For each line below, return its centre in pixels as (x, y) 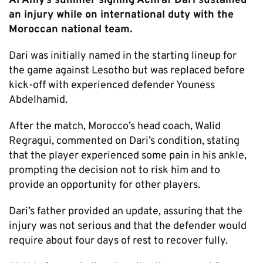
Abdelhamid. (38, 100)
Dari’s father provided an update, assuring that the (126, 211)
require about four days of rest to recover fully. (118, 241)
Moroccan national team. (70, 29)
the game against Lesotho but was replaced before (127, 70)
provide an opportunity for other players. (104, 185)
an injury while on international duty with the (121, 15)
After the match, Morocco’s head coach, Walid (115, 126)
